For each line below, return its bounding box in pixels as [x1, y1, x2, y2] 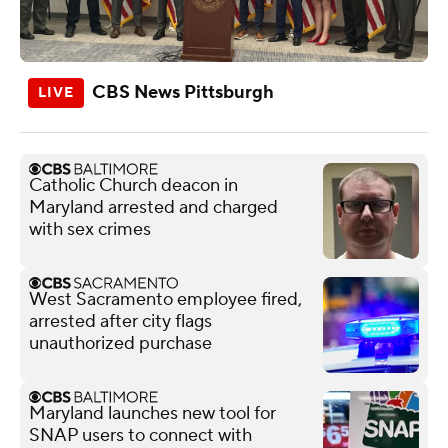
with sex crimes [29, 217, 151, 241]
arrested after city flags [29, 309, 212, 333]
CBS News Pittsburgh [92, 80, 274, 104]
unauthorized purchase [29, 331, 212, 355]
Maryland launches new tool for [29, 401, 276, 425]
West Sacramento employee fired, [29, 287, 302, 311]
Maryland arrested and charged [29, 195, 278, 219]
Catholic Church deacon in [29, 173, 238, 197]
